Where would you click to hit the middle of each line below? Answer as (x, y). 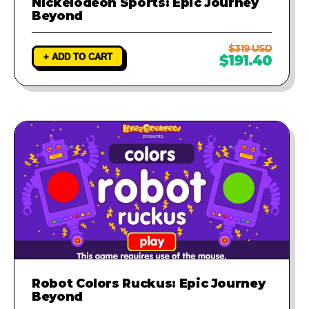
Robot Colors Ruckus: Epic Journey (149, 283)
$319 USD (250, 48)
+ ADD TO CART (78, 57)
